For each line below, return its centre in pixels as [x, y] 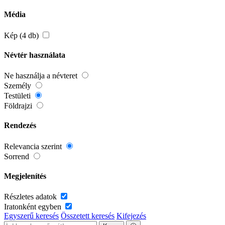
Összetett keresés [88, 216]
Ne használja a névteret [42, 76]
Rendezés [20, 126]
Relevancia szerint [34, 146]
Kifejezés [131, 216]
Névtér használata [35, 55]
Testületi [18, 96]
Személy [19, 86]
